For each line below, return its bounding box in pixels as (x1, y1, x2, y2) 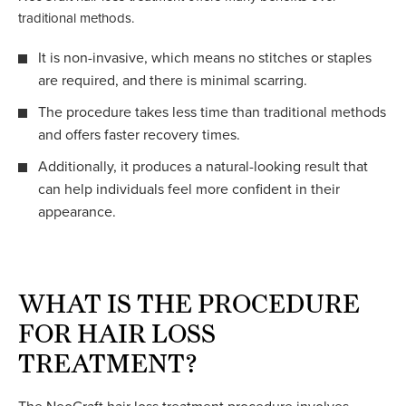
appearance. (38, 202, 116, 221)
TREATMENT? (18, 347, 198, 379)
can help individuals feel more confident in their (38, 179, 340, 198)
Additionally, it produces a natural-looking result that (38, 157, 368, 176)
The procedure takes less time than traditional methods (38, 102, 386, 121)
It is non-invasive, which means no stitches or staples (38, 48, 372, 67)
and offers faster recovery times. (38, 125, 240, 144)
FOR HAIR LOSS (18, 317, 216, 349)
